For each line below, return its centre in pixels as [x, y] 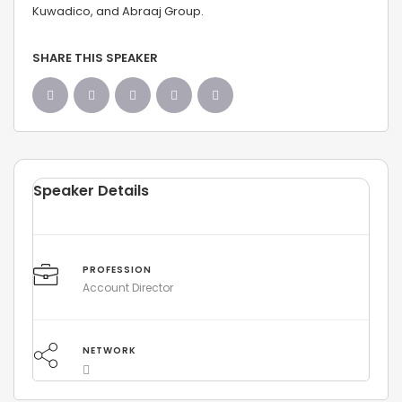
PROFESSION [117, 270]
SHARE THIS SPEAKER [95, 58]
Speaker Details [91, 191]
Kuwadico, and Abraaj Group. [118, 11]
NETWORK [109, 350]
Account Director [127, 288]
